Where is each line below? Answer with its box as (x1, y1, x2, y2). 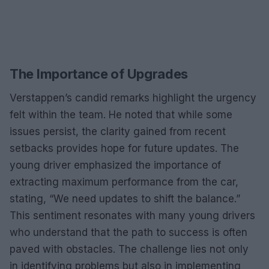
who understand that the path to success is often (10, 226, 247, 238)
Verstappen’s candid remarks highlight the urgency (10, 91, 256, 104)
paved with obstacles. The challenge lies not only (10, 243, 249, 255)
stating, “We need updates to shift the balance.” (10, 192, 240, 205)
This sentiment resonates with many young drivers (10, 209, 255, 222)
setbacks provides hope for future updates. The (10, 142, 239, 154)
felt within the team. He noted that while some (10, 108, 232, 121)
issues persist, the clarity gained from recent (10, 125, 226, 138)
